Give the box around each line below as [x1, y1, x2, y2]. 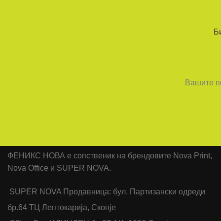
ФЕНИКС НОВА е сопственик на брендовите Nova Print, [7, 151, 212, 160]
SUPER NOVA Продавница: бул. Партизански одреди [9, 187, 205, 196]
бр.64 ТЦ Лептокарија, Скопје [7, 203, 116, 212]
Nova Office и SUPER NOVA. [7, 164, 111, 173]
